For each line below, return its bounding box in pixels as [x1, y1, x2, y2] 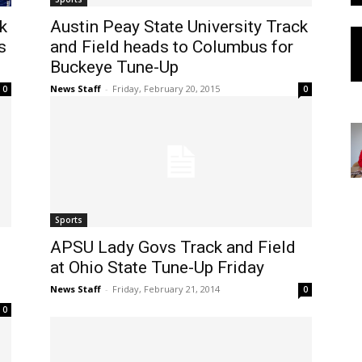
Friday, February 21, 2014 [112, 283, 220, 295]
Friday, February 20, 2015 [112, 82, 220, 95]
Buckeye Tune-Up [50, 57, 179, 77]
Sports [55, 214, 82, 225]
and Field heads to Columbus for [50, 37, 293, 57]
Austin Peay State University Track [50, 17, 308, 36]
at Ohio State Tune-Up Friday [50, 258, 264, 277]
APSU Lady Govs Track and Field [50, 238, 296, 257]
